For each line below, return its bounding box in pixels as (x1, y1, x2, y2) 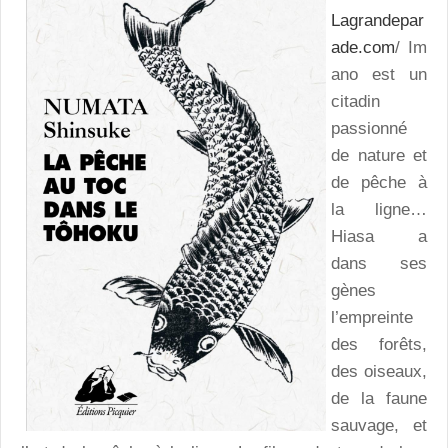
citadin (331, 91, 380, 111)
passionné (331, 118, 407, 138)
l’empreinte (331, 307, 413, 327)
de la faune (331, 388, 427, 408)
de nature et (331, 145, 427, 165)
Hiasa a (331, 226, 427, 246)
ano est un (331, 64, 427, 84)
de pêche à (331, 172, 427, 192)
